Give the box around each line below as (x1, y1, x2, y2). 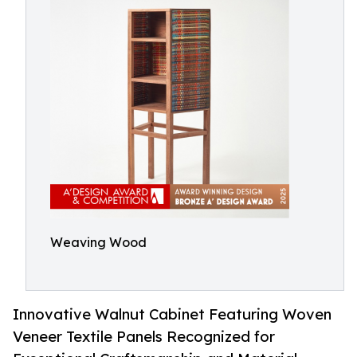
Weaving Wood (50, 234, 147, 250)
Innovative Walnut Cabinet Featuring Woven (13, 305, 331, 324)
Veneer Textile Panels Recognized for (13, 328, 275, 346)
